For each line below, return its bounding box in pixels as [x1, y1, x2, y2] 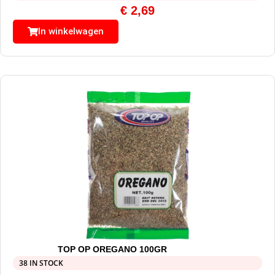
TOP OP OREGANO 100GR [58, 244, 168, 255]
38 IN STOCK [19, 258, 63, 269]
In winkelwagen [38, 26, 104, 37]
